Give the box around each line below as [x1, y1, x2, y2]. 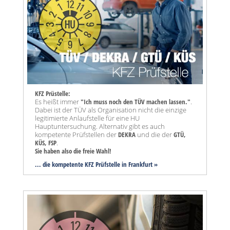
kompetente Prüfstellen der [35, 130, 118, 140]
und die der [136, 130, 174, 140]
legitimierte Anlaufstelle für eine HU [35, 113, 140, 123]
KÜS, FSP [35, 138, 56, 148]
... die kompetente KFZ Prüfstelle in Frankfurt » [35, 160, 158, 169]
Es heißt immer [35, 97, 81, 107]
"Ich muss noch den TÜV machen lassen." [81, 97, 190, 107]
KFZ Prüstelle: [35, 89, 70, 99]
